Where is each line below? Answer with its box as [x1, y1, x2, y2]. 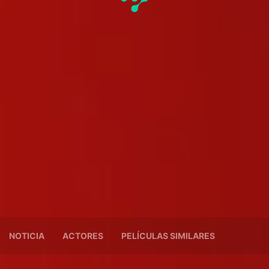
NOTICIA [9, 231, 44, 241]
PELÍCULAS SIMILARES [121, 231, 215, 241]
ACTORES [62, 231, 103, 241]
